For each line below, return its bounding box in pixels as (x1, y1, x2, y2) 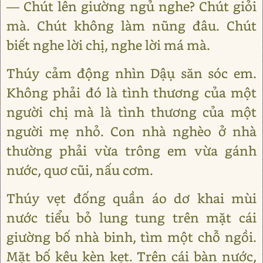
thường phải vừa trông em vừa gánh (6, 142, 257, 159)
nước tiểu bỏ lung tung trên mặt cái (6, 209, 257, 226)
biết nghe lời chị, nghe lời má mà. (6, 36, 210, 53)
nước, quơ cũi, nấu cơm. (6, 161, 153, 178)
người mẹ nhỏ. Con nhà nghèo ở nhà (6, 123, 257, 140)
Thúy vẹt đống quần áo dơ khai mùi (6, 190, 257, 207)
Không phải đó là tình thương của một (6, 84, 257, 101)
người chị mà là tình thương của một (6, 103, 257, 120)
